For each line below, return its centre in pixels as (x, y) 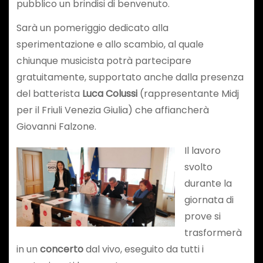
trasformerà (213, 233)
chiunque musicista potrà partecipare (104, 61)
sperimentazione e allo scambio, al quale (110, 45)
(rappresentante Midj (188, 94)
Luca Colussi (109, 94)
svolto (198, 167)
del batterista (49, 94)
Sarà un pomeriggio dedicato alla (92, 28)
